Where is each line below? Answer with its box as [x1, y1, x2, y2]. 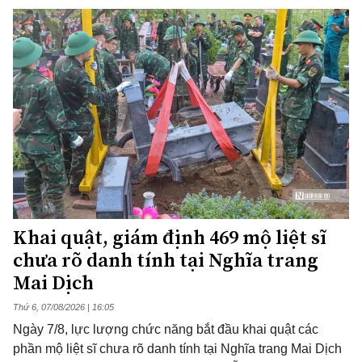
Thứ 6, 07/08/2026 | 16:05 [13, 302, 114, 313]
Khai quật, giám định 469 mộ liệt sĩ [13, 224, 326, 251]
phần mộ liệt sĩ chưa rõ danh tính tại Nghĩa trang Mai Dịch [13, 342, 342, 356]
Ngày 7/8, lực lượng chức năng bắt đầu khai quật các [13, 322, 318, 337]
